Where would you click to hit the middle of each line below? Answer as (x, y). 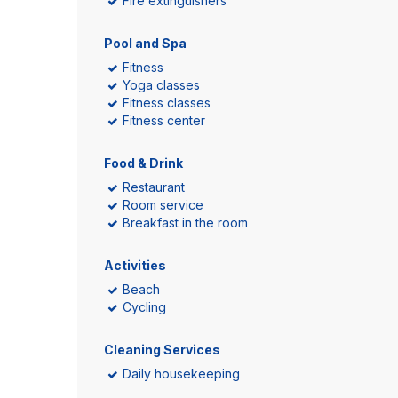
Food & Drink (143, 163)
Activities (135, 265)
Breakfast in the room (185, 223)
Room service (163, 205)
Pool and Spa (145, 43)
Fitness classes (167, 103)
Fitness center (164, 120)
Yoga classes (161, 85)
